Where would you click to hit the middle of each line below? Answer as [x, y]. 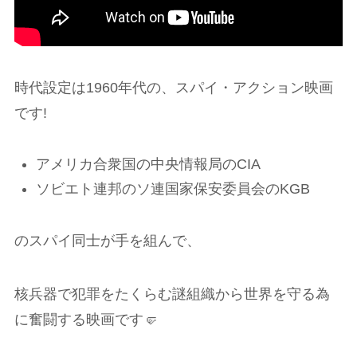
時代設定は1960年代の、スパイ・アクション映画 [173, 87]
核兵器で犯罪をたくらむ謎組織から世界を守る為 [172, 294]
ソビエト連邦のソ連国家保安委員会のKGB [173, 188]
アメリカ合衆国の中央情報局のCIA [148, 165]
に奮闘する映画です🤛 [86, 320]
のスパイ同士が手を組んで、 [107, 240]
